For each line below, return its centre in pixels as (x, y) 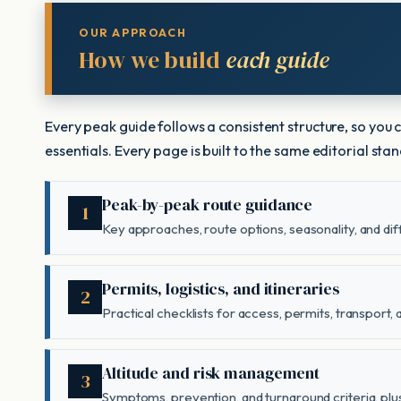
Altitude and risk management (211, 373)
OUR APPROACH (133, 32)
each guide (277, 60)
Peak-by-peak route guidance (208, 205)
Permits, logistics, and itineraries (221, 289)
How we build (152, 60)
